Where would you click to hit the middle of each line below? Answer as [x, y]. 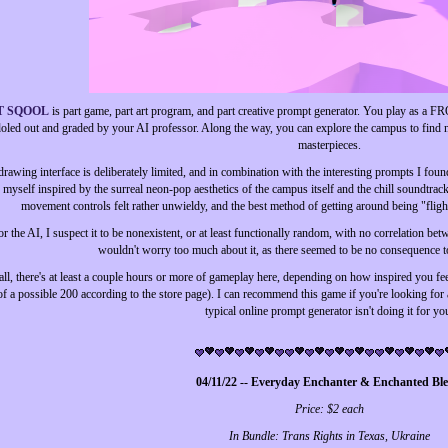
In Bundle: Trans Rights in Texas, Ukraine [329, 436]
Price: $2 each [329, 409]
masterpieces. [329, 145]
